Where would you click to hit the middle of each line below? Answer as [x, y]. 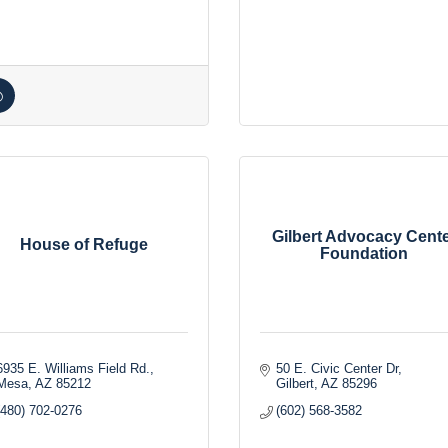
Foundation [364, 253]
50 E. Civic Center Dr [337, 368]
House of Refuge [84, 244]
